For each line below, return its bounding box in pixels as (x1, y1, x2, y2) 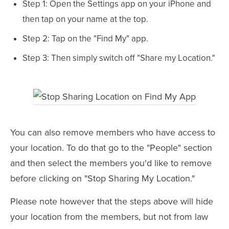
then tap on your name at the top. (22, 14, 148, 25)
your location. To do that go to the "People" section (10, 142, 212, 153)
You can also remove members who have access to (10, 127, 215, 138)
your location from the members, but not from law (10, 211, 208, 222)
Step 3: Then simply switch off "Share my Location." (22, 53, 215, 63)
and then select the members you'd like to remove (10, 157, 212, 169)
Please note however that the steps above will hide (10, 196, 213, 207)
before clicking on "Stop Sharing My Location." (10, 173, 195, 184)
